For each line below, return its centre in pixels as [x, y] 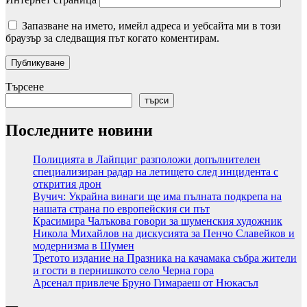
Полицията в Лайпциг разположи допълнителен [147, 160]
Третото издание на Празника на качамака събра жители [165, 258]
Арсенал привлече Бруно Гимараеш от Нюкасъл [146, 283]
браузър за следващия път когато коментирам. [112, 38]
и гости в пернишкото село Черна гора [123, 271]
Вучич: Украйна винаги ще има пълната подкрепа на [157, 197]
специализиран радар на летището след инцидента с [156, 172]
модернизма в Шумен [84, 246]
